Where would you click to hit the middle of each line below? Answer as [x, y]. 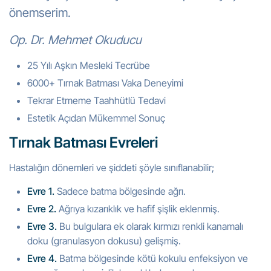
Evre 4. [42, 258]
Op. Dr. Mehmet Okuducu [75, 40]
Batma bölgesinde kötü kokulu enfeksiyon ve [152, 258]
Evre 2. [42, 209]
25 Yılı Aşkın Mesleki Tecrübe [89, 65]
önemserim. [40, 13]
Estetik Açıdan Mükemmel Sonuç [96, 118]
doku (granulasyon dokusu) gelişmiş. [104, 241]
